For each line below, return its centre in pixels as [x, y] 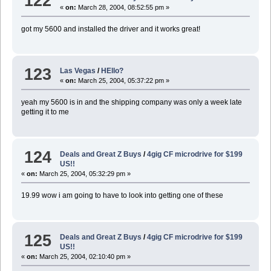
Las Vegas [78, 71]
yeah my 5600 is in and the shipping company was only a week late [131, 103]
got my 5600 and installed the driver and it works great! [110, 29]
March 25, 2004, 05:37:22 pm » [123, 81]
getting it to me [45, 112]
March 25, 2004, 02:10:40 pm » [84, 257]
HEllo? [113, 71]
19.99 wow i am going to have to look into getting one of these [122, 195]
